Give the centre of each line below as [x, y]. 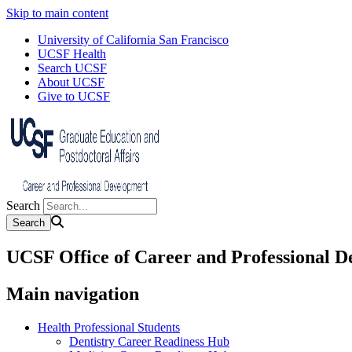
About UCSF [71, 82]
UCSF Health [72, 54]
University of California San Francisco [133, 40]
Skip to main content [57, 13]
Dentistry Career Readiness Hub [149, 341]
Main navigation [73, 293]
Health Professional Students [109, 327]
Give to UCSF [74, 96]
